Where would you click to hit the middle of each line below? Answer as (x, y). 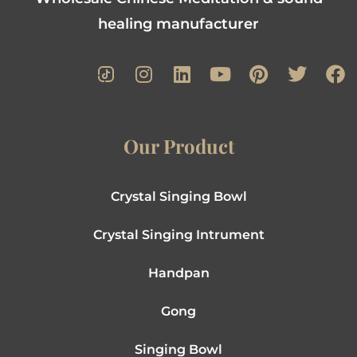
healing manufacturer (178, 24)
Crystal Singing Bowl (178, 196)
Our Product (178, 145)
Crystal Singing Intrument (178, 234)
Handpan (178, 273)
